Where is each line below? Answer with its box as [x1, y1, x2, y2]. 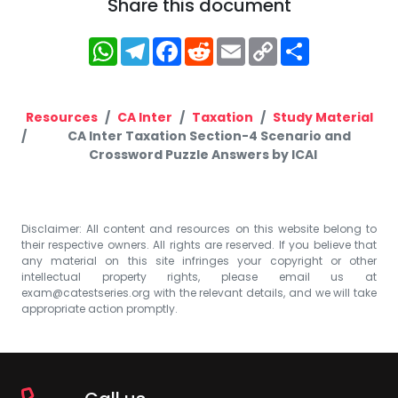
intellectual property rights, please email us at [21, 268, 377, 284]
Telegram [149, 31, 239, 57]
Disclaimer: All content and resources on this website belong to [21, 220, 377, 236]
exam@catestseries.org [21, 284, 150, 300]
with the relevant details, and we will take [150, 284, 377, 300]
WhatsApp [117, 31, 216, 57]
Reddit [213, 31, 274, 57]
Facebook [181, 31, 272, 57]
